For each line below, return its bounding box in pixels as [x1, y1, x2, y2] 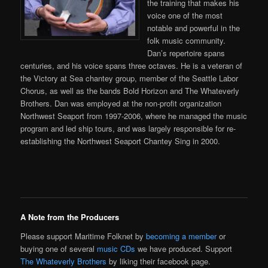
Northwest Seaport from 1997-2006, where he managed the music [20, 109, 248, 121]
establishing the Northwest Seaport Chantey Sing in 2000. [20, 135, 221, 147]
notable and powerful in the [147, 22, 240, 33]
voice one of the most [147, 9, 223, 21]
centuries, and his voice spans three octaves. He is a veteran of [20, 59, 243, 71]
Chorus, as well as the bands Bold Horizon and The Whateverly [20, 84, 240, 96]
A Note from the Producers [20, 211, 120, 223]
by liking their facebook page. [106, 255, 211, 267]
